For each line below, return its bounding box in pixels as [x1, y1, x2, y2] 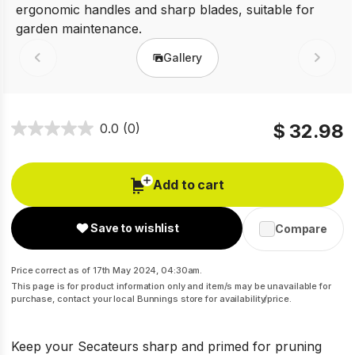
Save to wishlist [90, 221, 179, 235]
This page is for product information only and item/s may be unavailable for [11, 281, 331, 292]
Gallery [162, 51, 202, 64]
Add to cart [153, 177, 224, 193]
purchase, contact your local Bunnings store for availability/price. [11, 293, 292, 304]
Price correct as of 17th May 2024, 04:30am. [11, 265, 203, 276]
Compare [274, 222, 327, 235]
